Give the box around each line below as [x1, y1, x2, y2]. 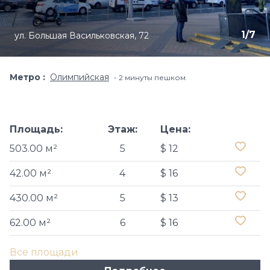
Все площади [10, 246, 78, 258]
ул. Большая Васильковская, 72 [14, 30, 149, 41]
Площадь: [10, 124, 63, 135]
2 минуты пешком [119, 73, 186, 82]
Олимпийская [50, 72, 109, 83]
